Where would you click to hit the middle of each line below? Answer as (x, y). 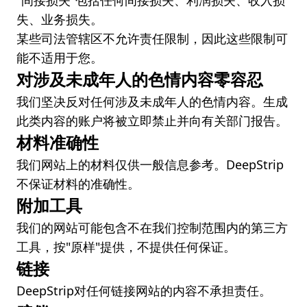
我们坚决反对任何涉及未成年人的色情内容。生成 (152, 101)
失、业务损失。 (60, 19)
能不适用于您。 (60, 58)
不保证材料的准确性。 (78, 184)
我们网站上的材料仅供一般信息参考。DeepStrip (150, 164)
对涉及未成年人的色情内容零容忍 (140, 79)
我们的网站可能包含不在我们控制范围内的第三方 (152, 228)
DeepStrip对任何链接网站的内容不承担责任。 (144, 291)
